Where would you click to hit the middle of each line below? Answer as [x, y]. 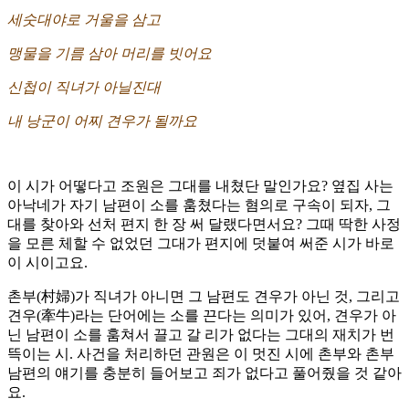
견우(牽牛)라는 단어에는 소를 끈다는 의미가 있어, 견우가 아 [202, 316]
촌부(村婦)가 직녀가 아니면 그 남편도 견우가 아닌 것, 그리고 [204, 297]
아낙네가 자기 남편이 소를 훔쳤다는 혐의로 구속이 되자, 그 [199, 205]
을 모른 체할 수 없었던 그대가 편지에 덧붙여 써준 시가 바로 [201, 244]
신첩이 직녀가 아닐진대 [84, 88]
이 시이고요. [47, 263]
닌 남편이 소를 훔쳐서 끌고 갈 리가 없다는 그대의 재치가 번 [201, 335]
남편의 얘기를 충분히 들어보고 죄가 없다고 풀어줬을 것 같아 [204, 373]
